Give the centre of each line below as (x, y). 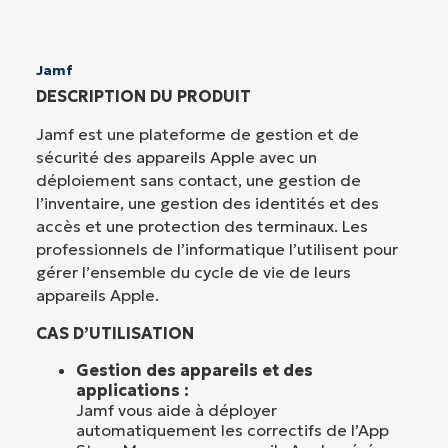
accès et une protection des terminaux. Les (202, 226)
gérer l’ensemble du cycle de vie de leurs (193, 272)
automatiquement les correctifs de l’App (232, 429)
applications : (132, 389)
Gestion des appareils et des (194, 369)
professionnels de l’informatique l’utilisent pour (217, 249)
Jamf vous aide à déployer (176, 409)
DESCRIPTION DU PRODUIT (143, 96)
